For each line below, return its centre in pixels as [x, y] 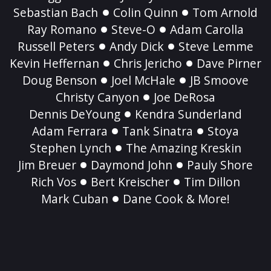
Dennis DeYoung [74, 114]
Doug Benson [59, 80]
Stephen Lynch [70, 148]
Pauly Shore [220, 165]
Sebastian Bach [56, 13]
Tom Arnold [225, 13]
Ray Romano [62, 30]
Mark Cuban [74, 199]
